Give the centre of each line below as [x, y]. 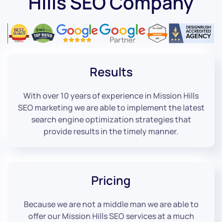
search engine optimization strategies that [111, 120]
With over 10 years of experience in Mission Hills [111, 96]
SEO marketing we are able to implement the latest [111, 108]
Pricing [111, 180]
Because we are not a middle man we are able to [111, 204]
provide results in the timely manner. [111, 132]
